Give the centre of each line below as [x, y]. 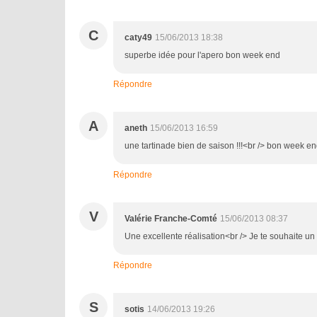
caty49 [138, 38]
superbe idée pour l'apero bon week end [202, 55]
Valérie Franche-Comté [171, 219]
